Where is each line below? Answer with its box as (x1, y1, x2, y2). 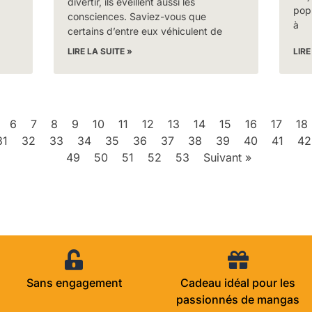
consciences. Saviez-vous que (68, 10, 207, 23)
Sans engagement (26, 276, 122, 290)
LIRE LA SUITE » (68, 46, 133, 57)
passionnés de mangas (176, 292, 300, 307)
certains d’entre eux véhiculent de (68, 25, 223, 38)
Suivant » (203, 150, 251, 165)
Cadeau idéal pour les (180, 276, 296, 290)
